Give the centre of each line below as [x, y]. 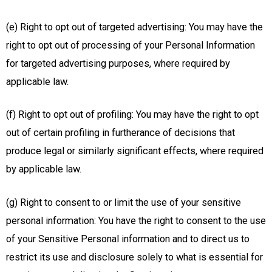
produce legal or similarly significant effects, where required [135, 151]
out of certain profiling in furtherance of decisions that [121, 133]
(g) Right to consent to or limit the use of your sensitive [124, 202]
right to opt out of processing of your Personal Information [131, 45]
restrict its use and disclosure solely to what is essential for [134, 257]
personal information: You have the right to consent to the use [136, 220]
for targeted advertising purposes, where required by [118, 63]
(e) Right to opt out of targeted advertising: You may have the [134, 27]
